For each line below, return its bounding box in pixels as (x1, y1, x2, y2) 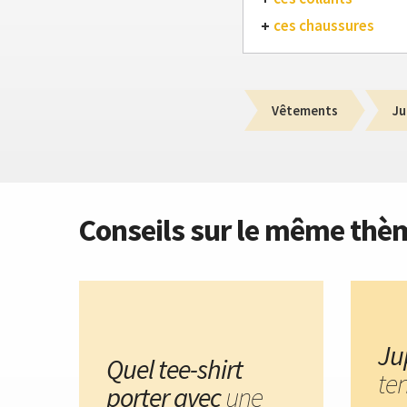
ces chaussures (273, 15, 374, 35)
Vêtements (272, 101, 338, 119)
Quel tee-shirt (106, 352, 243, 387)
